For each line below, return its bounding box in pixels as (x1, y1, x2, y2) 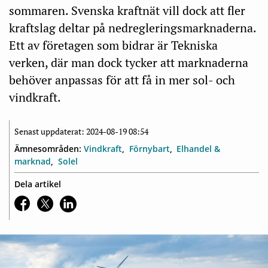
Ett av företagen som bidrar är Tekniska (9, 37, 218, 53)
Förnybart (129, 143, 170, 154)
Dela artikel (14, 178, 61, 190)
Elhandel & (176, 143, 220, 154)
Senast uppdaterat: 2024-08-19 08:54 (14, 126, 148, 137)
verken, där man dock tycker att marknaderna (9, 54, 248, 71)
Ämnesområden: (14, 143, 84, 154)
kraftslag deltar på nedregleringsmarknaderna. (9, 20, 256, 36)
